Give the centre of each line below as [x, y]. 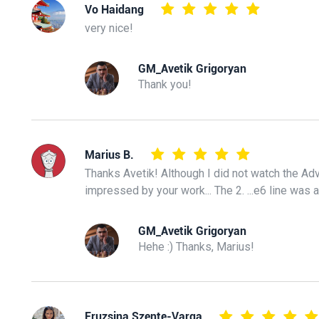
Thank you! [164, 84]
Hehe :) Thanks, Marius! [196, 246]
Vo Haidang [114, 9]
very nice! [109, 28]
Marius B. [109, 155]
